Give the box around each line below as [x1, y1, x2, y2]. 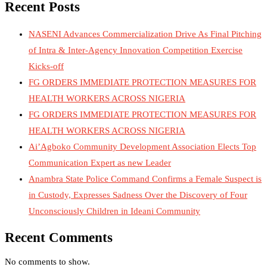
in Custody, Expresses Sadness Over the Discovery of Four [29, 190, 247, 200]
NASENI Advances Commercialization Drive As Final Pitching [29, 29, 262, 39]
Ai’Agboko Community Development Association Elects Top [29, 141, 256, 151]
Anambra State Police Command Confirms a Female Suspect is [29, 173, 262, 184]
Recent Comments [5, 230, 113, 246]
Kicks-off [29, 61, 64, 71]
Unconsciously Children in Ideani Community [29, 206, 200, 216]
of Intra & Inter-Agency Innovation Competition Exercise [29, 45, 243, 55]
